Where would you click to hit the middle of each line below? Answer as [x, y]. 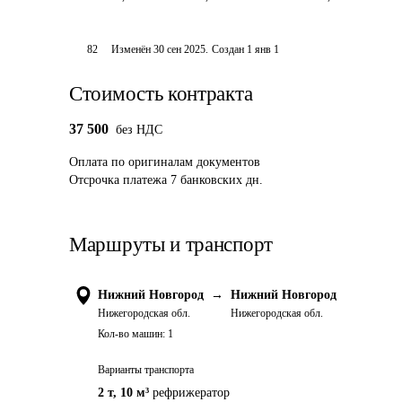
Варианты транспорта [146, 370]
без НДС [139, 130]
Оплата [88, 162]
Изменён [133, 49]
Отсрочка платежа [118, 180]
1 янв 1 [263, 49]
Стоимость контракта [161, 94]
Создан [228, 49]
